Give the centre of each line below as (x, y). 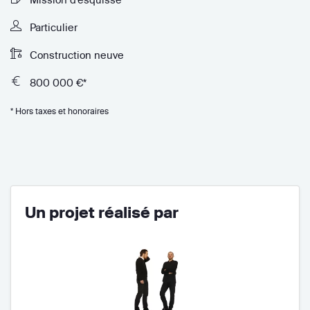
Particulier (52, 27)
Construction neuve (75, 55)
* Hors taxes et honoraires (60, 111)
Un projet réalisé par (102, 212)
